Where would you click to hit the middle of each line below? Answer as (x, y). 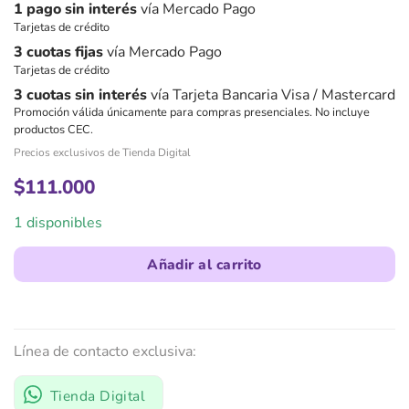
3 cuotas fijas (58, 52)
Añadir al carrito (204, 265)
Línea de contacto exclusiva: (105, 351)
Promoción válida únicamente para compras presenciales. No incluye (192, 112)
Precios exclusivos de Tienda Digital (102, 152)
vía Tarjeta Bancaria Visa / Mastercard (271, 94)
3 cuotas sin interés (80, 94)
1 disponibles (58, 223)
